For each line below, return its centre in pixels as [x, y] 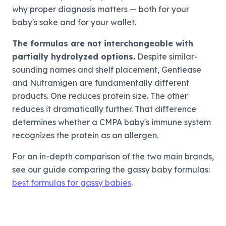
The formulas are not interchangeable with [103, 44]
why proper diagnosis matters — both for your [101, 9]
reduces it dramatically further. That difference [104, 109]
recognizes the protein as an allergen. [85, 135]
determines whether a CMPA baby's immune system [111, 122]
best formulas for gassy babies [72, 183]
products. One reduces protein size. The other [100, 96]
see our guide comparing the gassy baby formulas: [111, 170]
